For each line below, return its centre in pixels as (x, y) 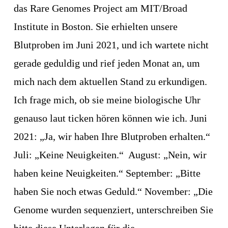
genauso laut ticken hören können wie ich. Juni (110, 118)
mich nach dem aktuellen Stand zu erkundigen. (110, 82)
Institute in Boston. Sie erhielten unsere (95, 27)
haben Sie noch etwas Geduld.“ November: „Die (113, 192)
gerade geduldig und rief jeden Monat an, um (107, 63)
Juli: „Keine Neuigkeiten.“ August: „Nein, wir (110, 155)
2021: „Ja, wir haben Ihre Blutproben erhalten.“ (112, 137)
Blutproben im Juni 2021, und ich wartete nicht (111, 45)
